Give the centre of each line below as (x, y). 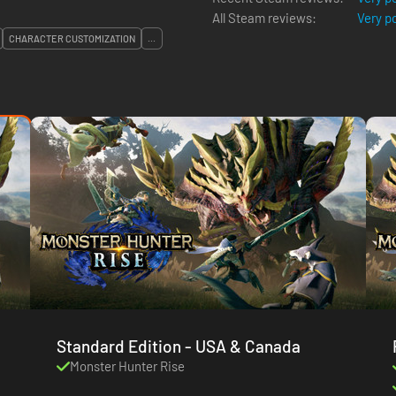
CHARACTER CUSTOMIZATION (72, 38)
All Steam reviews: (264, 18)
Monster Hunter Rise (127, 366)
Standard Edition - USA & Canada (243, 346)
